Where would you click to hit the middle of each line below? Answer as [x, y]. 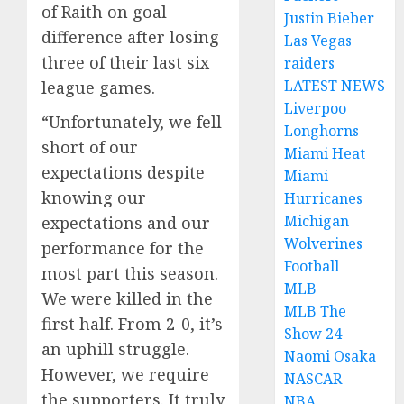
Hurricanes [324, 198]
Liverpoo [316, 108]
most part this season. [130, 274]
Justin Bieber [330, 18]
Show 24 [313, 334]
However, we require [125, 375]
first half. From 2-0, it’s [132, 324]
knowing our [94, 198]
